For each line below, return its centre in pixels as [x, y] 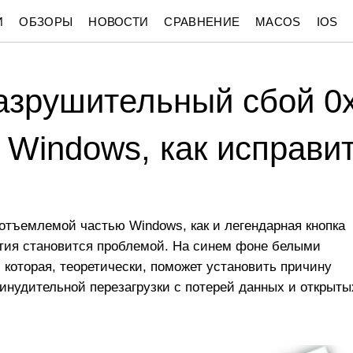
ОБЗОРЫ [46, 22]
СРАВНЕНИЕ [202, 22]
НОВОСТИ [119, 22]
